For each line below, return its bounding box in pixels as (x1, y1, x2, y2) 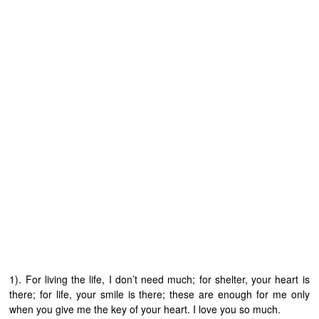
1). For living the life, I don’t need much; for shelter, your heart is (9, 272, 310, 287)
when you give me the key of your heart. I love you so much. (9, 302, 281, 317)
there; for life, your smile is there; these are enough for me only (9, 287, 310, 302)
